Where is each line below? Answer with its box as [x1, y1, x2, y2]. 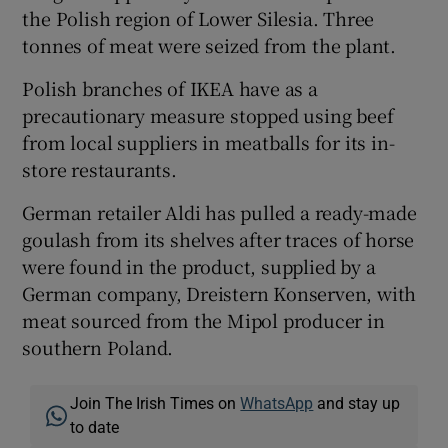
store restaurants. [22, 156, 177, 182]
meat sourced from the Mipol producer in [22, 307, 385, 333]
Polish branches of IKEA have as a [22, 75, 318, 101]
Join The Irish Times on [70, 395, 241, 411]
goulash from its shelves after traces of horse [22, 226, 415, 252]
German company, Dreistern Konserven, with [22, 280, 417, 306]
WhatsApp [240, 395, 314, 411]
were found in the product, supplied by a [22, 253, 376, 279]
